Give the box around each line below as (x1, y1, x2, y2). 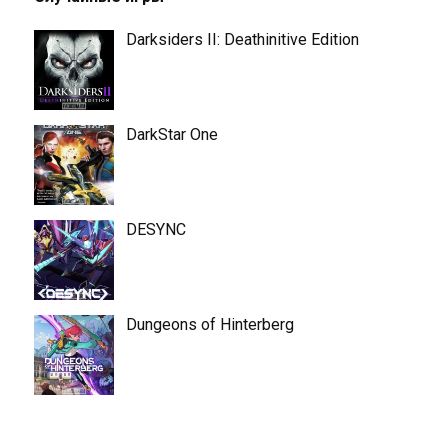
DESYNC (125, 220, 186, 239)
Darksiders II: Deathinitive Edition (125, 30, 359, 49)
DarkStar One (125, 125, 218, 144)
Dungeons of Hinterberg (125, 315, 294, 334)
